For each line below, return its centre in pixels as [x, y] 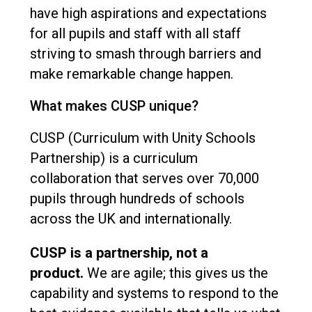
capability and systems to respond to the [154, 294]
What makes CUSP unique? [114, 106]
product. [56, 273]
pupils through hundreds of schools [137, 199]
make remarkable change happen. [131, 74]
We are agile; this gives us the [175, 273]
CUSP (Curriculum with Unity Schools [142, 138]
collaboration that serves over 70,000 [144, 179]
